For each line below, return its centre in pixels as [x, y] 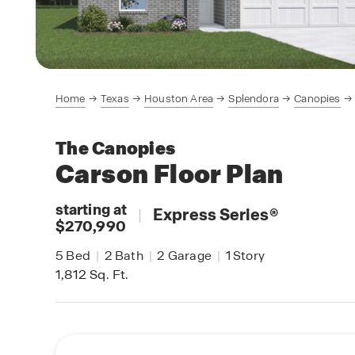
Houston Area [179, 99]
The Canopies [116, 149]
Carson [102, 174]
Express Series [211, 215]
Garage [189, 255]
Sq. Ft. [108, 274]
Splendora [254, 99]
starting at [91, 209]
